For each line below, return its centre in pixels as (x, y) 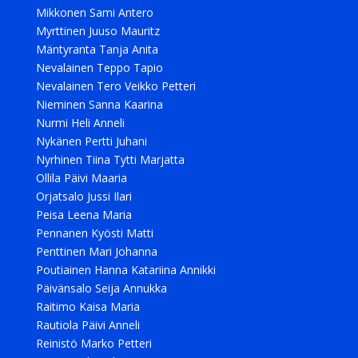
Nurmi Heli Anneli (80, 123)
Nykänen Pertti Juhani (91, 141)
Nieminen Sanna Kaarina (99, 104)
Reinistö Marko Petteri (93, 343)
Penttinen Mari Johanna (96, 251)
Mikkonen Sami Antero (94, 12)
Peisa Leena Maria (84, 215)
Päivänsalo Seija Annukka (101, 288)
